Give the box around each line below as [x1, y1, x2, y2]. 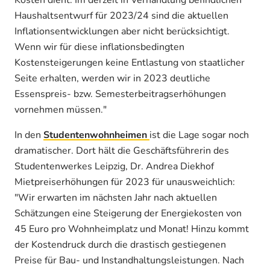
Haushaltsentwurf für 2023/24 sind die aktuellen [14, 8, 228, 22]
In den [14, 128, 43, 142]
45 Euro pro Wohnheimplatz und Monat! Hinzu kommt [14, 222, 249, 236]
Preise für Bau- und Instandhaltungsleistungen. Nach [14, 253, 244, 267]
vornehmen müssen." [14, 102, 107, 116]
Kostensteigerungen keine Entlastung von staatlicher [14, 55, 245, 69]
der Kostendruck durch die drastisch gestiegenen [14, 237, 226, 251]
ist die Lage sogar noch [149, 128, 249, 142]
